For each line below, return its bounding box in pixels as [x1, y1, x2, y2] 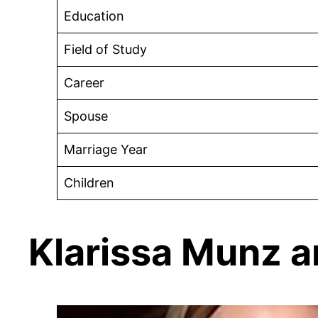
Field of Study [64, 41, 147, 57]
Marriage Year [64, 141, 148, 157]
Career [64, 75, 104, 90]
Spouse [64, 108, 108, 124]
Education [64, 8, 124, 23]
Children [64, 175, 114, 190]
